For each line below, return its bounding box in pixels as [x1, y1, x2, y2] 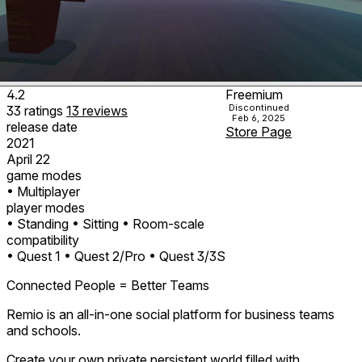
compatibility [6, 231, 79, 248]
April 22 [6, 150, 50, 167]
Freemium [225, 86, 283, 103]
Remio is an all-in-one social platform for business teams [6, 305, 335, 322]
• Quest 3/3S [149, 247, 225, 264]
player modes [6, 199, 85, 216]
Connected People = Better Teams [6, 276, 209, 293]
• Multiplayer [6, 183, 80, 200]
